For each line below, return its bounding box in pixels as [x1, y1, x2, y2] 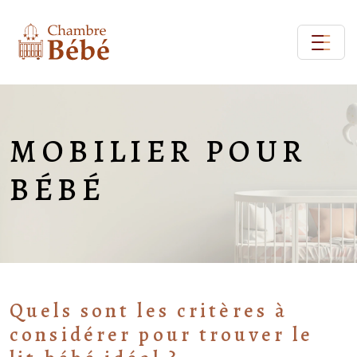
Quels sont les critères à [10, 297, 288, 324]
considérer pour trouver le [10, 321, 314, 348]
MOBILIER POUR [10, 129, 308, 173]
